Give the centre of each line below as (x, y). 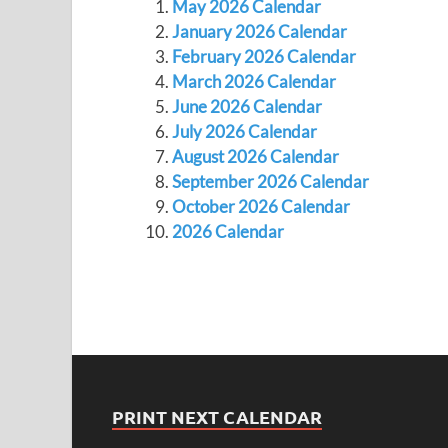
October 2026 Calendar (260, 206)
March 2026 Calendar (253, 81)
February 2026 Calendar (263, 56)
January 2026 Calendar (259, 31)
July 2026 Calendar (244, 131)
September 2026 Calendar (270, 181)
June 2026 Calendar (246, 106)
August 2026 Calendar (255, 156)
